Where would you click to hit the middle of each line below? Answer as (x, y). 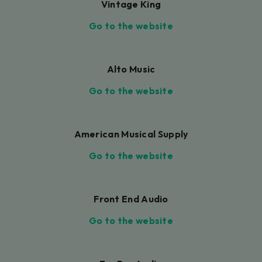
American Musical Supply (131, 134)
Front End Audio (131, 199)
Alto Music (131, 69)
